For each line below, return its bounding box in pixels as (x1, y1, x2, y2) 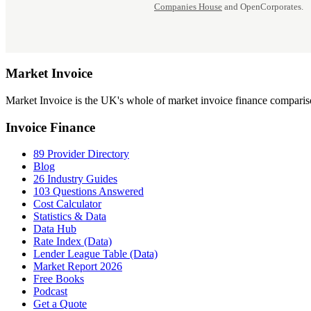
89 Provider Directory (33, 148, 129, 160)
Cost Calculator (33, 198, 101, 210)
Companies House (154, 2, 222, 12)
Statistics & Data (33, 210, 106, 223)
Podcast (33, 285, 67, 298)
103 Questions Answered (33, 185, 144, 198)
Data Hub (33, 223, 76, 235)
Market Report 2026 (33, 260, 122, 273)
